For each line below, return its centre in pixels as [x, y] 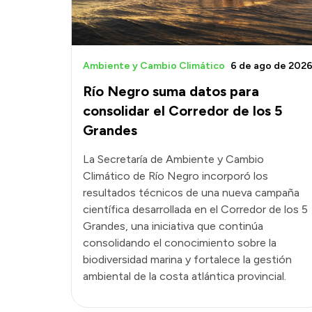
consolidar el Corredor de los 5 [182, 110]
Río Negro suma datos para [171, 91]
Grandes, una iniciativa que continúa [173, 226]
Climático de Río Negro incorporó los [175, 175]
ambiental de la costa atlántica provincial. [185, 276]
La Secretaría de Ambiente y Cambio [173, 159]
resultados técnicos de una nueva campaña [191, 192]
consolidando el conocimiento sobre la [180, 242]
